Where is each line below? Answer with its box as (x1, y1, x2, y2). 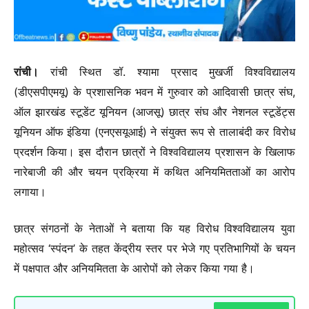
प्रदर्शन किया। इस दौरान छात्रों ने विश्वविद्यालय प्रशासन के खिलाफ (14, 144, 295, 159)
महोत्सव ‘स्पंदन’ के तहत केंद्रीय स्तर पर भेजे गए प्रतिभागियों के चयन (14, 241, 295, 256)
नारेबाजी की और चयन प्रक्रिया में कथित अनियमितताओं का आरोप (14, 164, 295, 179)
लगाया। (14, 184, 46, 199)
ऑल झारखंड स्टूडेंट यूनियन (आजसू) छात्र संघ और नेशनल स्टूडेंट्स (14, 104, 295, 119)
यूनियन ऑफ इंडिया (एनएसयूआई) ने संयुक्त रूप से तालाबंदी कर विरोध (14, 124, 295, 139)
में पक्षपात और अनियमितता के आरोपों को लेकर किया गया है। (14, 261, 255, 276)
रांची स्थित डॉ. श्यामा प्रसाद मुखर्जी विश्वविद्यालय (39, 64, 295, 79)
